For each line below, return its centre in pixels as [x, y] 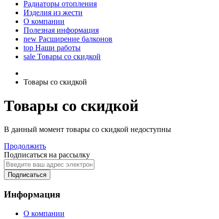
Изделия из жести [53, 12]
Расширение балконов [75, 39]
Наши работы [57, 47]
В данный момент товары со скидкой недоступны [88, 130]
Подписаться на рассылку [47, 155]
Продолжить [25, 146]
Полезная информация [61, 30]
